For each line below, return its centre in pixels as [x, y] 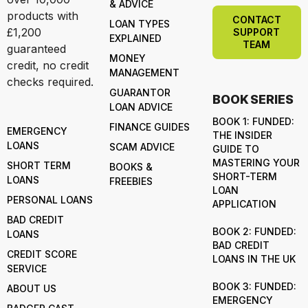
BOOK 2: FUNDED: [254, 231]
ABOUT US [32, 288]
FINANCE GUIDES [150, 127]
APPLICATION [244, 204]
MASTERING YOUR [256, 163]
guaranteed [36, 49]
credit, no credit [48, 65]
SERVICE [27, 268]
